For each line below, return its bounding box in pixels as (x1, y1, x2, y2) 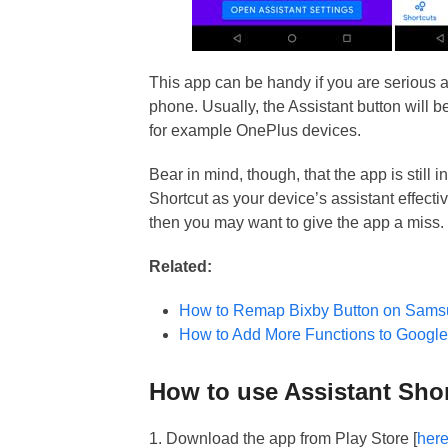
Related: (149, 258, 213, 275)
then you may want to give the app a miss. (149, 214, 445, 231)
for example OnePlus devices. (149, 122, 362, 139)
